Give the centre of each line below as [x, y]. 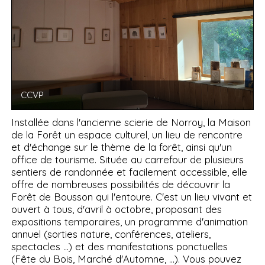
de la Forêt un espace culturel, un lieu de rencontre [127, 135]
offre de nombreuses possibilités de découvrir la [121, 185]
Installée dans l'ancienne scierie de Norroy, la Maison [131, 122]
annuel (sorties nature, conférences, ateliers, [111, 234]
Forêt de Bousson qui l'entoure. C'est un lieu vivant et [132, 197]
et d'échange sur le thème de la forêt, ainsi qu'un [122, 147]
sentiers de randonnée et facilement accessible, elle [130, 172]
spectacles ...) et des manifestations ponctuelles [120, 247]
